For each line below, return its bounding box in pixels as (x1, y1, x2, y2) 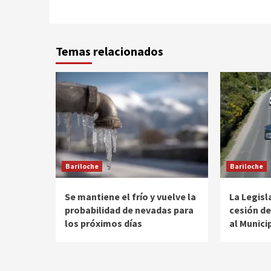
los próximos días (65, 217, 142, 230)
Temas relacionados (56, 44, 163, 59)
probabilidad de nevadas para (65, 204, 194, 217)
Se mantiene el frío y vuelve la (65, 191, 196, 203)
